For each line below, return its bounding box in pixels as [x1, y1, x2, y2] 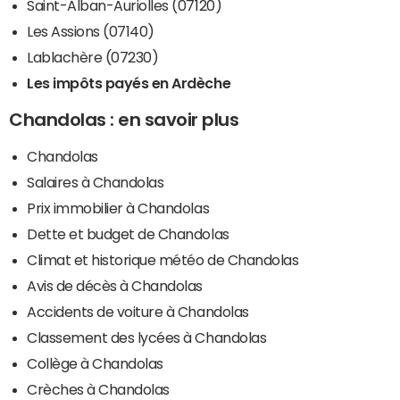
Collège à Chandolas [27, 355, 163, 371]
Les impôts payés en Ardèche [27, 75, 231, 90]
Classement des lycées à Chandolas [27, 329, 267, 345]
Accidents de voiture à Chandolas [27, 304, 249, 319]
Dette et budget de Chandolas [27, 226, 229, 241]
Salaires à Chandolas [27, 174, 164, 189]
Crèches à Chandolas [27, 381, 170, 396]
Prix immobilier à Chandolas [27, 200, 210, 215]
